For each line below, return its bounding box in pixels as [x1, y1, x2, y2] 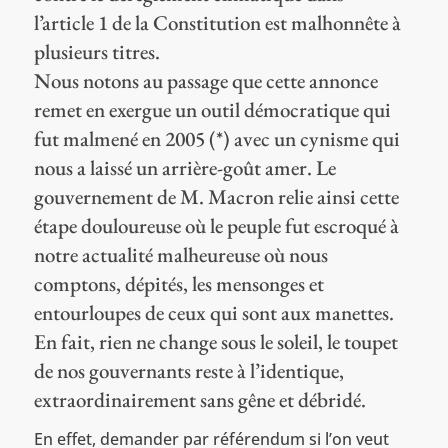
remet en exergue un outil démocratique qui [33, 95, 391, 123]
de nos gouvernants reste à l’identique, [33, 356, 344, 384]
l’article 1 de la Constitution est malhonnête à [33, 8, 401, 36]
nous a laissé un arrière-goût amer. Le [33, 153, 336, 181]
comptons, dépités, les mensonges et [33, 269, 324, 297]
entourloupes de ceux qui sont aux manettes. [33, 298, 394, 326]
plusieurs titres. [33, 37, 160, 65]
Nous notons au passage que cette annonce [33, 66, 378, 94]
